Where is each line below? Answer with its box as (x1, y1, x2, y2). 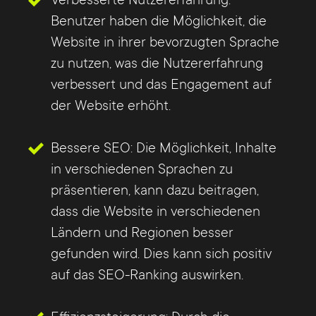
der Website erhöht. (51, 98, 171, 114)
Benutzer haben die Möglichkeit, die (51, 13, 267, 30)
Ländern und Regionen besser (51, 225, 233, 241)
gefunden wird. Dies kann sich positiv (51, 246, 272, 262)
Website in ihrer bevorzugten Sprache (51, 35, 279, 51)
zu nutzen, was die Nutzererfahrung (51, 56, 263, 72)
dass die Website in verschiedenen (51, 204, 260, 220)
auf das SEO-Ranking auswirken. (51, 267, 243, 284)
